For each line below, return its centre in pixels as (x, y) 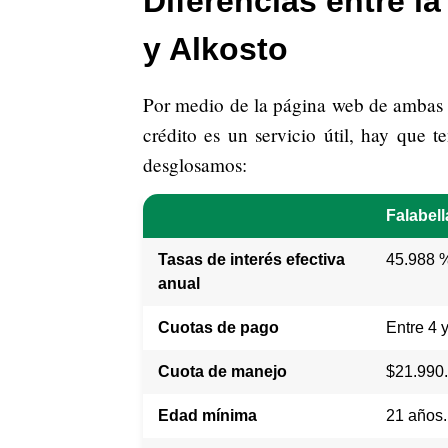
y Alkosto (215, 49)
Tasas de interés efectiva (251, 260)
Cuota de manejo (222, 372)
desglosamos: (195, 165)
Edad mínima (207, 416)
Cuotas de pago (218, 328)
